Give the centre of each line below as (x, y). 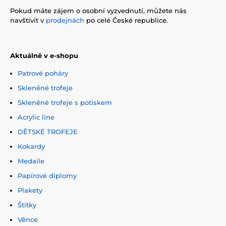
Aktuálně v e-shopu (44, 55)
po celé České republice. (126, 20)
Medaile (31, 161)
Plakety (30, 190)
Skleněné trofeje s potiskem (65, 102)
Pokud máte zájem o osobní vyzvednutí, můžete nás (98, 10)
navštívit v (28, 20)
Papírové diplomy (47, 175)
